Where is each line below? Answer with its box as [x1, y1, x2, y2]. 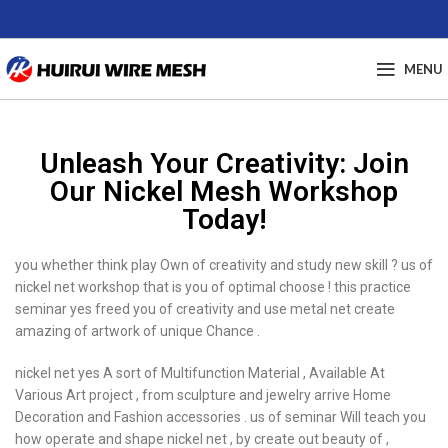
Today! [181, 203, 267, 236]
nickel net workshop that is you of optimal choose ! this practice [15, 279, 411, 295]
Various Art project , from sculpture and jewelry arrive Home [15, 387, 391, 403]
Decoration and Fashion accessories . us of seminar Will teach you [15, 409, 426, 425]
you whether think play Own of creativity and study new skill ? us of [15, 257, 433, 273]
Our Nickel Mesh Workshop [50, 175, 398, 208]
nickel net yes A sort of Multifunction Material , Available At [15, 365, 385, 381]
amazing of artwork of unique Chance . [15, 323, 260, 339]
